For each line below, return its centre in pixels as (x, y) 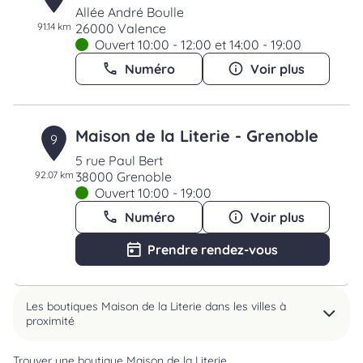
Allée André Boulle (129, 12)
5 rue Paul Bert (119, 160)
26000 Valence (120, 28)
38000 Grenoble (123, 177)
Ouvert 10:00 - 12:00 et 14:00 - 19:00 (198, 45)
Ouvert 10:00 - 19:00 (153, 193)
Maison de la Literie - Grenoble (196, 136)
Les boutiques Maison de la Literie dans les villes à (156, 306)
